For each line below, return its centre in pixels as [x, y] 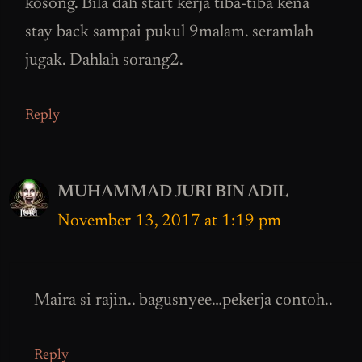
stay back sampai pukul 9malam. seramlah [169, 33]
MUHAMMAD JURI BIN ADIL [173, 192]
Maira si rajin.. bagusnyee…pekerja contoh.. [183, 301]
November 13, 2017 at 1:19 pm [169, 221]
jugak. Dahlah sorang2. [104, 61]
